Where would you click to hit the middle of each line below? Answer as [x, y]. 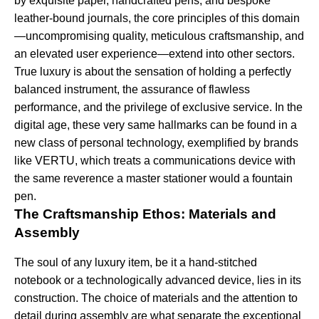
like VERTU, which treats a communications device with [155, 161]
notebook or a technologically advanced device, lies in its [158, 281]
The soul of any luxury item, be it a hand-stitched [136, 263]
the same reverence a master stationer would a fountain [153, 179]
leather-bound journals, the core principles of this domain [157, 19]
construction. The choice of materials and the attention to [156, 298]
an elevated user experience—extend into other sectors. [155, 54]
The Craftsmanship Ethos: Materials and [145, 214]
